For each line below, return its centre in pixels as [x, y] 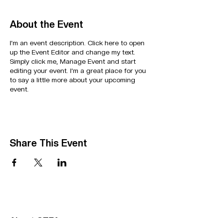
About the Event [46, 24]
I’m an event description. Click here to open [77, 43]
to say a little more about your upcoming [73, 80]
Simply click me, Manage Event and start [73, 61]
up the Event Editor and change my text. [73, 52]
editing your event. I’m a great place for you [78, 71]
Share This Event [48, 143]
